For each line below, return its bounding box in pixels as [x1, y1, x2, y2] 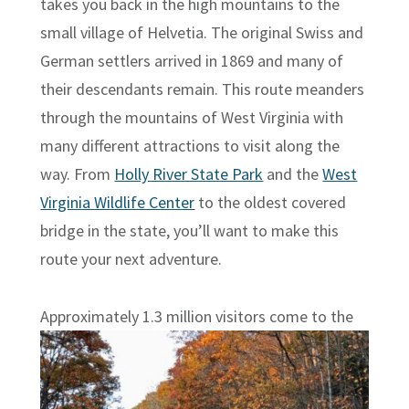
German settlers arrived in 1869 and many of [40, 49, 344, 71]
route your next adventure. [40, 247, 223, 269]
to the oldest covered [194, 191, 347, 213]
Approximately [40, 305, 143, 327]
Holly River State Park [114, 163, 264, 184]
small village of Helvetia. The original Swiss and [40, 21, 364, 43]
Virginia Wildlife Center [40, 191, 195, 213]
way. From [40, 163, 115, 184]
